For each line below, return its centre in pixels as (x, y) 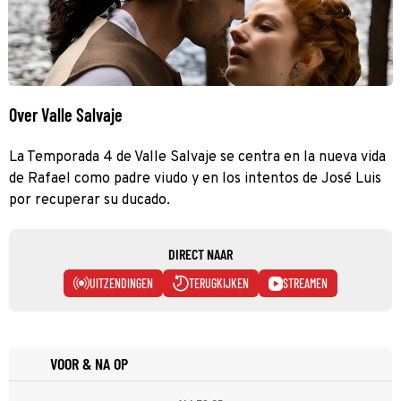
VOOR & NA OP (89, 363)
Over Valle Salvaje (66, 114)
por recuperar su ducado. (90, 200)
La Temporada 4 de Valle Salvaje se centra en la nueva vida (197, 157)
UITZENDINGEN (121, 283)
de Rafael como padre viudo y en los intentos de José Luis (195, 179)
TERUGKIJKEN (219, 283)
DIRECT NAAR (200, 253)
